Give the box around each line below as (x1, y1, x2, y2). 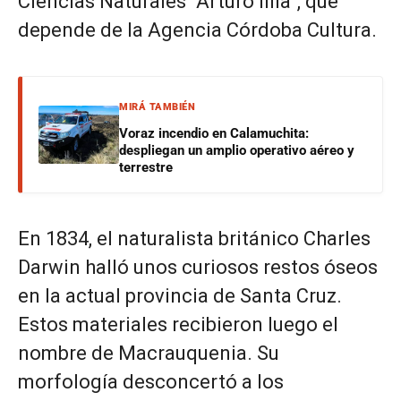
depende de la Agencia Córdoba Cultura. (18, 19, 377, 41)
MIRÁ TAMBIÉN (119, 101, 195, 113)
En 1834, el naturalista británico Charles (18, 227, 371, 250)
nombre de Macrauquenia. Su (18, 342, 279, 364)
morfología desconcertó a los (18, 371, 284, 393)
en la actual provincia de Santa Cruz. (18, 285, 342, 307)
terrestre (119, 159, 173, 175)
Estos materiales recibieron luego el (18, 313, 338, 336)
